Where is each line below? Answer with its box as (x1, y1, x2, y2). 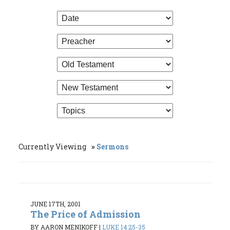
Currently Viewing (18, 141, 88, 151)
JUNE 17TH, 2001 (30, 199, 81, 208)
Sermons (97, 141, 128, 151)
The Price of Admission (30, 207, 141, 220)
